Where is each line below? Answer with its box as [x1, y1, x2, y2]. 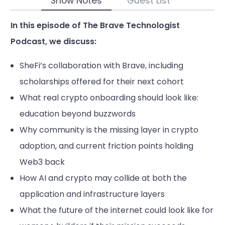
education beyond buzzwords [19, 107, 136, 120]
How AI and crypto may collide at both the [19, 172, 187, 184]
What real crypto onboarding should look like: [19, 91, 198, 103]
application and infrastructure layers [19, 188, 165, 200]
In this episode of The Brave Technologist [11, 19, 180, 31]
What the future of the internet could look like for [19, 204, 213, 216]
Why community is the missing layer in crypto [19, 124, 198, 136]
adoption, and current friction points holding [19, 140, 193, 152]
